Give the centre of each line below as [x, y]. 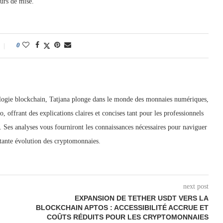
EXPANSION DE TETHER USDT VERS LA [141, 198]
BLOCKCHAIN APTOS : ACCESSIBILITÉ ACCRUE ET [122, 208]
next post [196, 186]
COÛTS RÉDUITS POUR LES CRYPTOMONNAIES [127, 217]
